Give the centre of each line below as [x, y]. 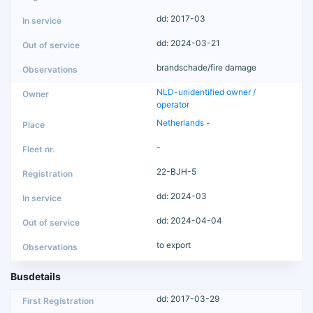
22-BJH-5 [176, 171]
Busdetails [36, 276]
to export [174, 245]
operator [173, 104]
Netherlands [180, 122]
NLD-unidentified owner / [206, 92]
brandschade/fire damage [206, 67]
